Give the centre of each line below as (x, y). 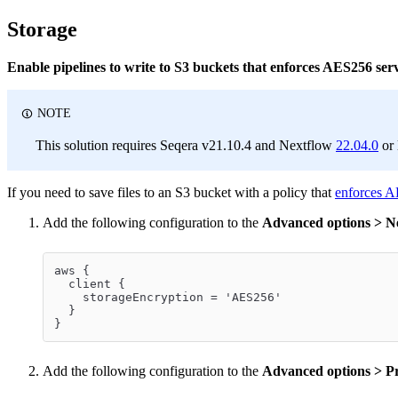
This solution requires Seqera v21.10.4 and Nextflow (186, 146)
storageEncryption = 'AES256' (168, 298)
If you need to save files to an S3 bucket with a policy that (171, 193)
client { (90, 284)
